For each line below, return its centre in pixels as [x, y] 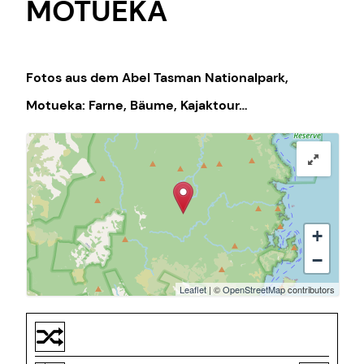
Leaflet [193, 289]
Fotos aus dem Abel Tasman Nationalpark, [157, 77]
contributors [310, 289]
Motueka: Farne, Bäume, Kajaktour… [137, 105]
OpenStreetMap [254, 289]
